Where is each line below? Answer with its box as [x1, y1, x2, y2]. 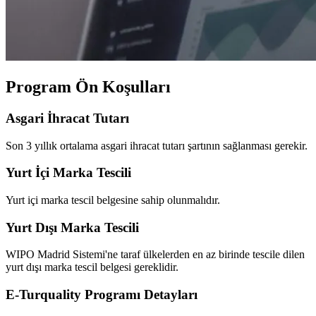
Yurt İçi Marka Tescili [6, 165, 131, 181]
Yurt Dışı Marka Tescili [6, 219, 139, 235]
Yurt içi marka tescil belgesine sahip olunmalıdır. [6, 194, 220, 207]
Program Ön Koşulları [6, 77, 171, 96]
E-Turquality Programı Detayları [6, 287, 197, 303]
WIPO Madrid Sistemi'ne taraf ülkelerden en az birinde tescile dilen [6, 248, 305, 261]
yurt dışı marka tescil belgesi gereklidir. [6, 261, 178, 274]
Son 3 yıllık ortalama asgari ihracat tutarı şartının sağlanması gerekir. [6, 139, 308, 152]
